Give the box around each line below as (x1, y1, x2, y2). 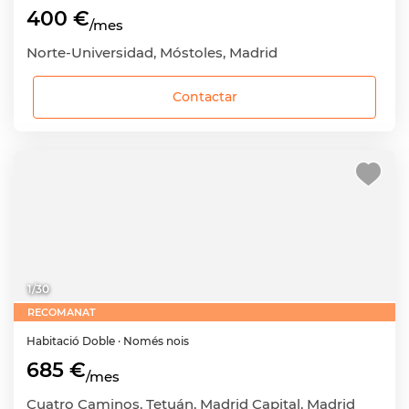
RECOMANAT (27, 306, 96, 319)
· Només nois (118, 334, 189, 348)
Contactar (172, 89, 237, 106)
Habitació (26, 334, 82, 348)
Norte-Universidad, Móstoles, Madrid (26, 44, 278, 62)
